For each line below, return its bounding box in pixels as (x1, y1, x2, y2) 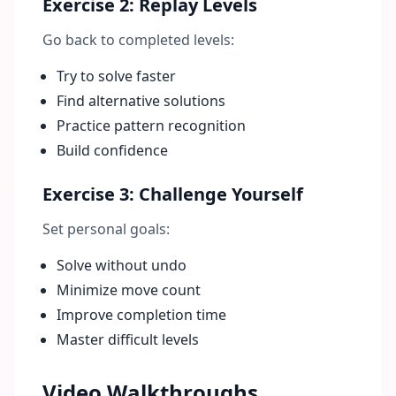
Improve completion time (57, 305, 226, 324)
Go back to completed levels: (42, 30, 234, 49)
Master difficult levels (57, 330, 199, 349)
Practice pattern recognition (57, 116, 246, 135)
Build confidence (57, 141, 168, 160)
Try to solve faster (57, 66, 176, 86)
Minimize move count (57, 280, 201, 300)
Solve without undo (57, 255, 187, 275)
